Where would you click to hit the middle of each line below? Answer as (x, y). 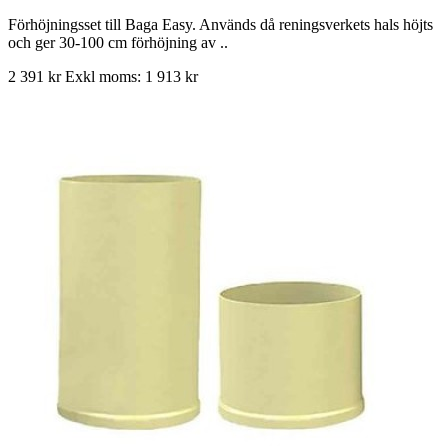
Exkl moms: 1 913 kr (131, 76)
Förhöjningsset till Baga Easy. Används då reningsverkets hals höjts (220, 24)
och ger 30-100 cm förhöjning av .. (118, 42)
